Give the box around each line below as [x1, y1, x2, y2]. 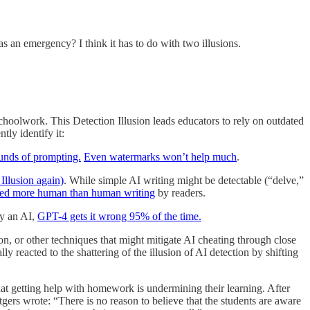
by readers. [155, 186, 206, 199]
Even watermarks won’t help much [84, 150, 237, 163]
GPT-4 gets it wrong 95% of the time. [37, 210, 201, 222]
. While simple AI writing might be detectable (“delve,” [64, 174, 304, 186]
